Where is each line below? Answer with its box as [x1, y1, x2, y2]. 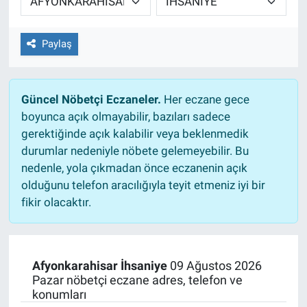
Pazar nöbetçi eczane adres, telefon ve [32, 272, 243, 287]
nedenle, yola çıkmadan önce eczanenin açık [21, 160, 247, 175]
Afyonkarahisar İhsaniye [32, 258, 167, 273]
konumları [32, 286, 86, 302]
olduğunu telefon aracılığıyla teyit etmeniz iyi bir [21, 177, 265, 192]
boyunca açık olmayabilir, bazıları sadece [21, 109, 230, 123]
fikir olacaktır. [21, 195, 91, 209]
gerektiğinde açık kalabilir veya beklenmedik [21, 126, 249, 140]
